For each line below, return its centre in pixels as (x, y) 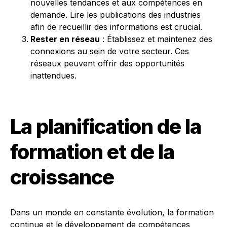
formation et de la (92, 152)
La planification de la (106, 126)
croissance (62, 177)
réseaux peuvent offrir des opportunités (107, 63)
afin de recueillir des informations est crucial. (116, 27)
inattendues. (53, 75)
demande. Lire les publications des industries (116, 15)
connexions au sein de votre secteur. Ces (110, 51)
